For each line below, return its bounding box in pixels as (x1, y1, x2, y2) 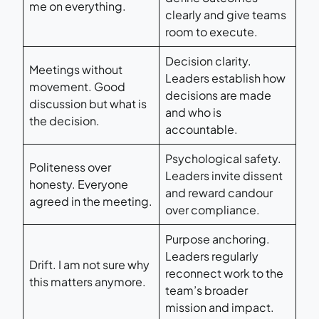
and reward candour (165, 184, 273, 200)
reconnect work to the (165, 265, 283, 281)
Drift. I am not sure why (29, 256, 150, 272)
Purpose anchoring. (165, 231, 270, 246)
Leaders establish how (165, 70, 286, 85)
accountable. (165, 121, 238, 137)
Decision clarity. (165, 53, 251, 68)
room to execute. (165, 23, 258, 39)
